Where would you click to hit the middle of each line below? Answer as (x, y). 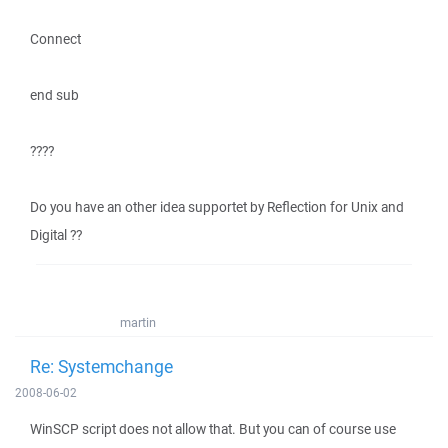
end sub (54, 95)
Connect (55, 39)
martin (138, 322)
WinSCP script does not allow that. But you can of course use (213, 429)
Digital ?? (56, 235)
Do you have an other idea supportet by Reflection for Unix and (217, 207)
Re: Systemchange (101, 366)
